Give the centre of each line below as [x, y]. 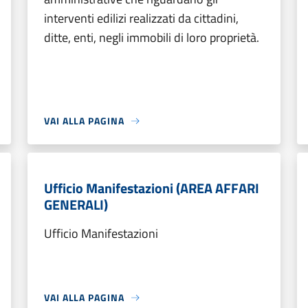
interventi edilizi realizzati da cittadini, [141, 18]
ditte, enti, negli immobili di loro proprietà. [152, 37]
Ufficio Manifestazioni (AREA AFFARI [152, 188]
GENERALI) [76, 205]
